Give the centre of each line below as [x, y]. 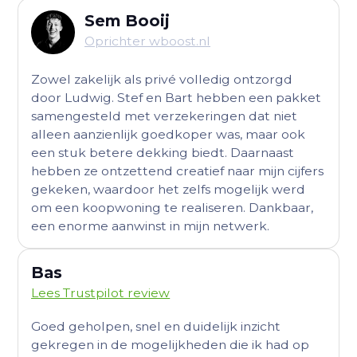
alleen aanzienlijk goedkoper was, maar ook [169, 135]
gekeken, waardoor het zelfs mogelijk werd [169, 190]
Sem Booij [127, 21]
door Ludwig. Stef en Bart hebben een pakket [177, 98]
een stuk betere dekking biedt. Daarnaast [163, 153]
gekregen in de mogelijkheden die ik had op [171, 345]
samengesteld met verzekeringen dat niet [165, 116]
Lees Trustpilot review [101, 292]
